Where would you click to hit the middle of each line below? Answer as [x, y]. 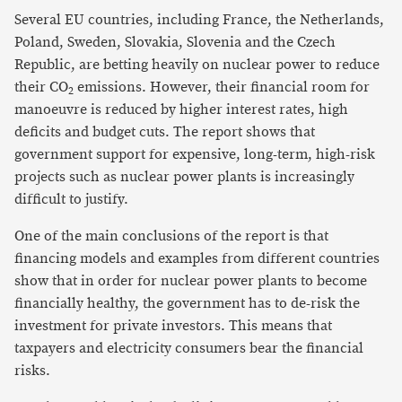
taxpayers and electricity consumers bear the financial [189, 349]
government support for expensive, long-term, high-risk [195, 155]
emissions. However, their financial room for [222, 87]
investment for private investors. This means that [173, 326]
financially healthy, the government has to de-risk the [187, 304]
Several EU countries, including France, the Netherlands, [199, 20]
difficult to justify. [71, 200]
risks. [32, 371]
